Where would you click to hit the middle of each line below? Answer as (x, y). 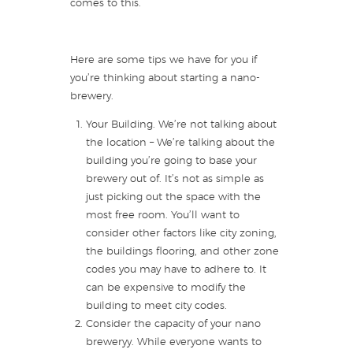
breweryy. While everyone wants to (173, 342)
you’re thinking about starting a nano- (165, 78)
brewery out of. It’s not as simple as (175, 179)
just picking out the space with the (173, 197)
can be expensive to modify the (165, 288)
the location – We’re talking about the (180, 143)
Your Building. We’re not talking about (181, 124)
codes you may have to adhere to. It (176, 269)
